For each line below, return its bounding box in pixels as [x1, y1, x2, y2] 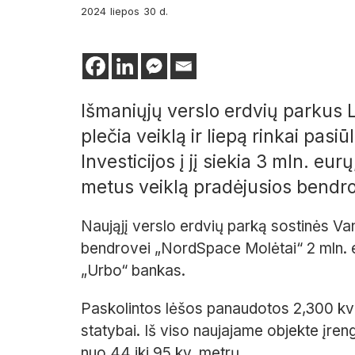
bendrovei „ [81, 239, 161, 258]
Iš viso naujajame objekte [144, 322, 323, 341]
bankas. [128, 261, 185, 281]
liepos [110, 5, 139, 18]
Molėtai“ [241, 239, 307, 258]
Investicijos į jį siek [81, 151, 237, 174]
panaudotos [203, 300, 289, 319]
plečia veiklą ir [81, 125, 207, 148]
